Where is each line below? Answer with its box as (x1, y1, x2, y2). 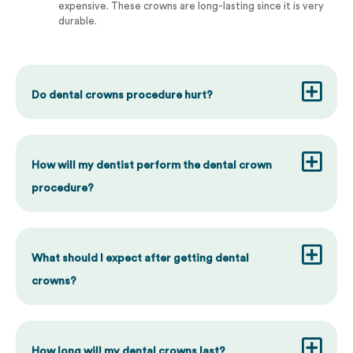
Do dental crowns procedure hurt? (32, 90, 213, 102)
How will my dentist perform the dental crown (32, 160, 272, 172)
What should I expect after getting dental (32, 253, 249, 265)
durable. (58, 15, 97, 26)
